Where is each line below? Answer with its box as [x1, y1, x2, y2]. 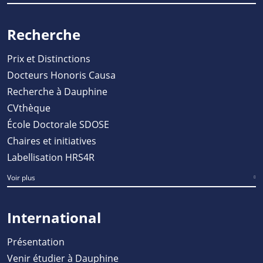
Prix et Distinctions [7, 52, 90, 65]
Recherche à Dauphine [7, 85, 107, 97]
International [7, 207, 101, 227]
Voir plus [7, 172, 35, 182]
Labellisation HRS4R [7, 150, 95, 163]
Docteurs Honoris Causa [7, 68, 116, 81]
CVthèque [7, 101, 50, 114]
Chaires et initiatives [7, 134, 96, 147]
